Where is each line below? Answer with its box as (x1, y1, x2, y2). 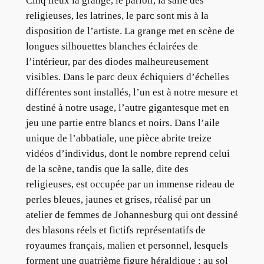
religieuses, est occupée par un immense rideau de (25, 178, 235, 190)
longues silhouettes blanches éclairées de (25, 40, 198, 52)
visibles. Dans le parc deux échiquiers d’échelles (25, 71, 229, 82)
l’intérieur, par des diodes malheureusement (25, 55, 209, 67)
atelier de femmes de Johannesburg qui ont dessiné (25, 209, 238, 220)
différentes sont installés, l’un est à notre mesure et (25, 86, 238, 98)
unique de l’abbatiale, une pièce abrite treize (25, 132, 212, 144)
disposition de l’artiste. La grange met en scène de (25, 25, 235, 37)
